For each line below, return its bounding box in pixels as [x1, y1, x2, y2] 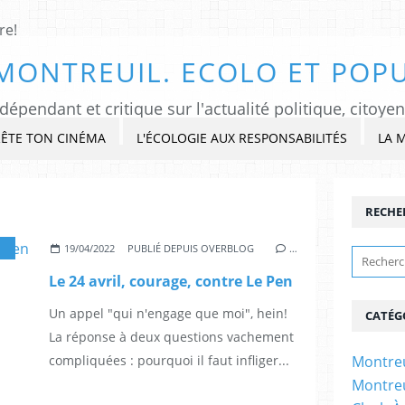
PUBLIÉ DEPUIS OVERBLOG [127, 240, 255, 255]
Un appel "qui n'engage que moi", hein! [49, 304, 287, 322]
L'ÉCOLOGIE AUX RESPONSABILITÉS [137, 129, 347, 146]
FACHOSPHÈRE [29, 240, 105, 256]
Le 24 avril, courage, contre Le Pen [49, 270, 293, 291]
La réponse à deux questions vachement [49, 327, 294, 345]
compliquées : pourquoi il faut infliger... [49, 351, 289, 369]
